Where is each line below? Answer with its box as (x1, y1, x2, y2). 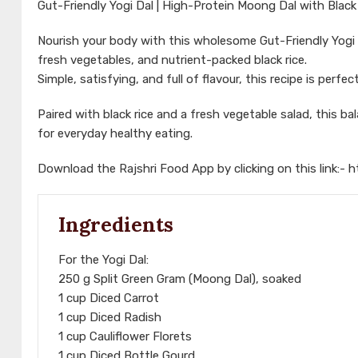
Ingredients (58, 212, 173, 238)
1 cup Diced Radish (58, 310, 161, 325)
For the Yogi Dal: (58, 253, 149, 268)
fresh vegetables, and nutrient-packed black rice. (38, 53, 307, 68)
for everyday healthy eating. (38, 126, 193, 141)
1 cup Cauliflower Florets (58, 329, 192, 344)
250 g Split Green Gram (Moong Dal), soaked (58, 272, 301, 287)
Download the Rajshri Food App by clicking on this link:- (38, 161, 348, 177)
